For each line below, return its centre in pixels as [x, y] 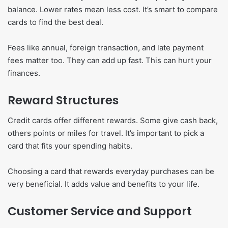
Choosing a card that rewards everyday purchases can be [111, 172]
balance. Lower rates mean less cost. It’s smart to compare [113, 9]
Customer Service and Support [100, 211]
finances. [24, 73]
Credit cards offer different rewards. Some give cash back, [113, 121]
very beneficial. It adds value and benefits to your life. [104, 184]
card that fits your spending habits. [70, 146]
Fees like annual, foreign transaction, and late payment [106, 47]
